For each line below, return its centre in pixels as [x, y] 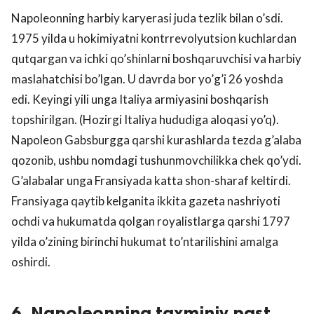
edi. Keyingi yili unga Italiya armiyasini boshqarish [140, 100]
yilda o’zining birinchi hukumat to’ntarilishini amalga [145, 242]
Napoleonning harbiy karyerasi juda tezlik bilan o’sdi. [147, 18]
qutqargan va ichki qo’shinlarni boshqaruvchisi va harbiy [156, 59]
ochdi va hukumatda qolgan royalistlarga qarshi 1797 [151, 221]
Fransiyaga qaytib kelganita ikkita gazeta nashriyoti [146, 201]
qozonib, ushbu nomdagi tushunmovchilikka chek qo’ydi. [156, 161]
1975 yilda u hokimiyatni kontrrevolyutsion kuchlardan [154, 39]
